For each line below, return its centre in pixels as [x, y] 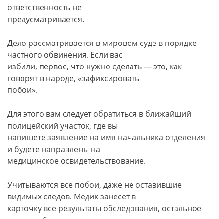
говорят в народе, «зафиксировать [73, 78]
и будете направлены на [54, 149]
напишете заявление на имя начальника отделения [106, 137]
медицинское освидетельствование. [77, 161]
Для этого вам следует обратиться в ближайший [99, 114]
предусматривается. [46, 19]
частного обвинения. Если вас [65, 55]
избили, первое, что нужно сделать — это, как [95, 66]
